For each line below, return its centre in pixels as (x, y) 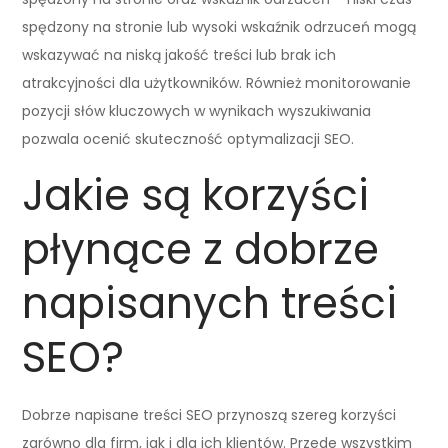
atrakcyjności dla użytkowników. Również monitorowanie (217, 82)
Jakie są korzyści (196, 195)
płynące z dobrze (201, 249)
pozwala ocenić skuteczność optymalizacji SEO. (188, 138)
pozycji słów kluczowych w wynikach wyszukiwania (197, 110)
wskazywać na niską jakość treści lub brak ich (179, 54)
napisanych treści (210, 303)
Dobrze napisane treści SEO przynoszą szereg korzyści (209, 414)
